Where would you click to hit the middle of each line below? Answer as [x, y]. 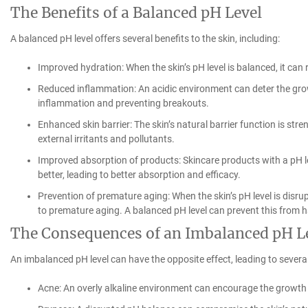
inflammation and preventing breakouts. [123, 103]
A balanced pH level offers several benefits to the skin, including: [145, 38]
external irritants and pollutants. [106, 139]
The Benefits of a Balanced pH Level [136, 12]
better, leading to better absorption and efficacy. [139, 174]
